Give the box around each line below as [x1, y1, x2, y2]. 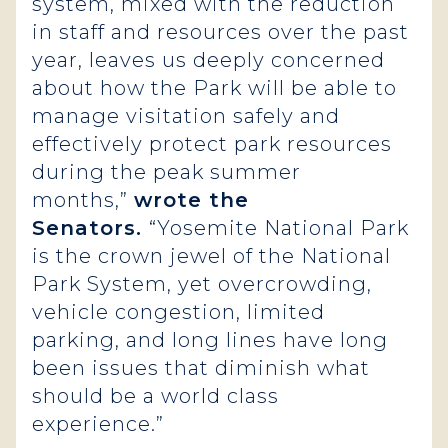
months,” [32, 188, 134, 212]
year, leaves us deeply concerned [32, 48, 385, 72]
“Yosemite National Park [149, 216, 409, 240]
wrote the [134, 188, 249, 212]
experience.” [32, 412, 164, 436]
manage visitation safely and [32, 104, 340, 128]
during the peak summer [32, 160, 301, 184]
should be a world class [32, 384, 279, 408]
